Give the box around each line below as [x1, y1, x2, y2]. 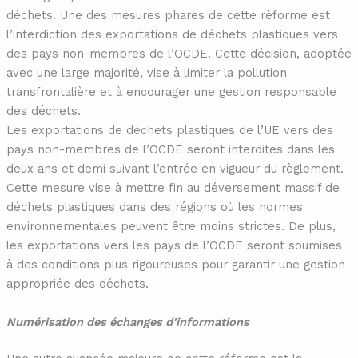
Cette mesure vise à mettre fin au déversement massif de [6, 181, 340, 196]
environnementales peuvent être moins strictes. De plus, [6, 219, 336, 234]
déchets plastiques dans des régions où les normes [6, 200, 303, 215]
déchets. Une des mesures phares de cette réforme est [6, 8, 330, 23]
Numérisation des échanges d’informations [6, 314, 249, 329]
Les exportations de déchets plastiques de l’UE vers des [6, 123, 333, 138]
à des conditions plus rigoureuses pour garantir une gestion [6, 257, 345, 272]
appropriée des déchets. [6, 276, 149, 292]
